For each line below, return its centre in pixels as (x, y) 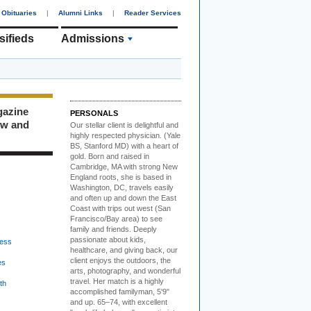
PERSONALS (94, 113)
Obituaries (19, 13)
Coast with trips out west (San (120, 208)
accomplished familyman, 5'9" (120, 292)
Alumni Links (81, 13)
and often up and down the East (123, 198)
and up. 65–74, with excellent (119, 302)
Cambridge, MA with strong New (124, 167)
